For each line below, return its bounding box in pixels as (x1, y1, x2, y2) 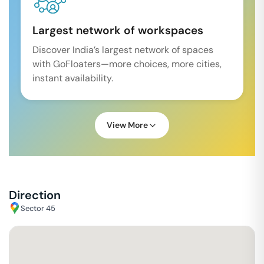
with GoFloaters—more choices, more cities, (32, 58, 222, 70)
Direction (9, 187, 61, 203)
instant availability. (32, 72, 113, 84)
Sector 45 (21, 203, 55, 213)
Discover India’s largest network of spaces (32, 44, 213, 56)
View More (107, 120, 148, 130)
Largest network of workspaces (32, 23, 203, 38)
